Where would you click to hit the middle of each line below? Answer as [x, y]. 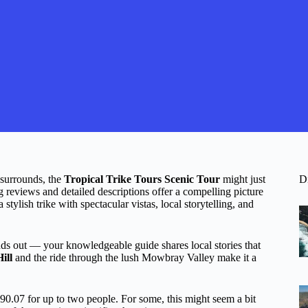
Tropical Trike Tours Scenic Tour [142, 179]
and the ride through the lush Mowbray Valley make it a [134, 257]
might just [243, 179]
